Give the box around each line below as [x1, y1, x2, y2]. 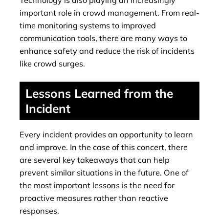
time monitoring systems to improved [20, 20, 156, 30]
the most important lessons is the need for [20, 180, 175, 190]
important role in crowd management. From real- [20, 7, 199, 18]
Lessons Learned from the [25, 86, 173, 101]
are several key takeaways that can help [20, 154, 170, 165]
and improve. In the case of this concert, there [20, 142, 188, 152]
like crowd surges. [20, 58, 85, 68]
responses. [20, 205, 59, 216]
